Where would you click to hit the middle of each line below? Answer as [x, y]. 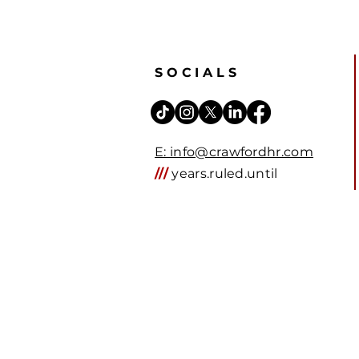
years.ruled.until [223, 174]
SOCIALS [198, 73]
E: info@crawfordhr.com [234, 152]
